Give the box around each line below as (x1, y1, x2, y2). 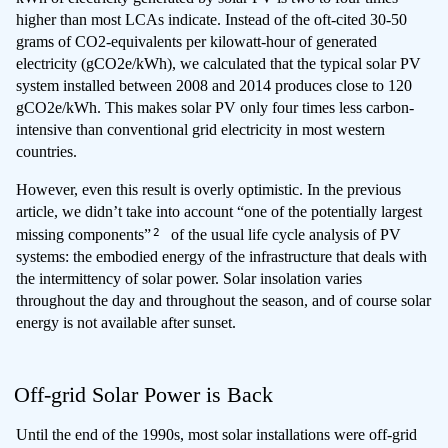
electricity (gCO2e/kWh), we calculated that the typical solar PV (16, 54, 421, 72)
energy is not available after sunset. (16, 314, 236, 332)
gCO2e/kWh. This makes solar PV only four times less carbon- (16, 98, 414, 116)
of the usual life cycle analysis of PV (167, 226, 401, 244)
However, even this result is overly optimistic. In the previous (16, 180, 401, 198)
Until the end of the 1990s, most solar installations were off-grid (16, 426, 417, 444)
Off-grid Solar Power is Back (13, 382, 273, 408)
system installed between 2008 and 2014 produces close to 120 (16, 76, 412, 94)
